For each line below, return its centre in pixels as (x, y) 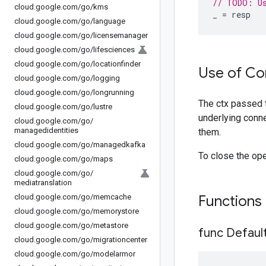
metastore (111, 225)
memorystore (116, 211)
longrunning (114, 92)
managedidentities (46, 130)
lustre (103, 107)
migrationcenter (120, 240)
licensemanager (121, 35)
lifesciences (114, 50)
